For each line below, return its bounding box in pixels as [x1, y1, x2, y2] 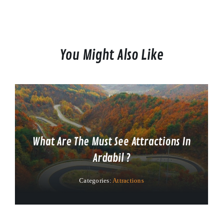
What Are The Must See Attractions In [32, 135, 191, 149]
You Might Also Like [59, 46, 164, 65]
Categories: [79, 177, 113, 185]
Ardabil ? [92, 151, 131, 166]
